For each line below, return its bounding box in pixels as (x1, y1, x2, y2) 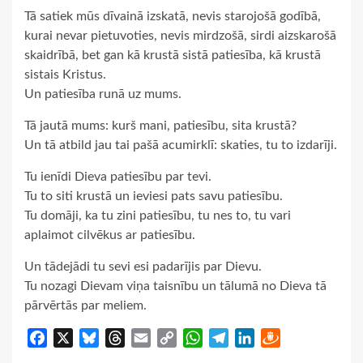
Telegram (228, 331, 279, 344)
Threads (125, 331, 170, 344)
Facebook (47, 331, 101, 344)
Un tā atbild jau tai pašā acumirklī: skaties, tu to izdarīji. (24, 138, 337, 152)
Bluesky (99, 331, 143, 344)
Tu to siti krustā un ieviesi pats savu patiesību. (24, 189, 283, 203)
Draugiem (280, 331, 335, 344)
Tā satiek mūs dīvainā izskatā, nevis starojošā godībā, (24, 9, 321, 23)
